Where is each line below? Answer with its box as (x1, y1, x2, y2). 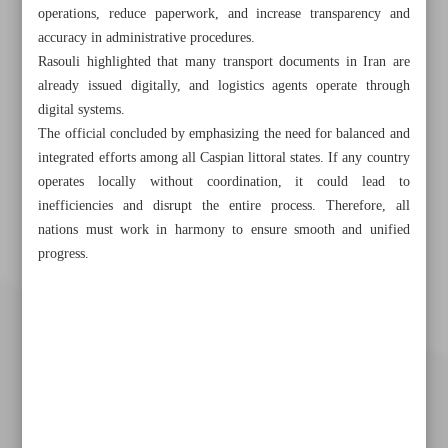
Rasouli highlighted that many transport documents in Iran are (38, 50, 410, 74)
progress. (38, 242, 90, 266)
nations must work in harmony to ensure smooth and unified (38, 218, 410, 242)
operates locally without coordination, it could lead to (38, 170, 410, 194)
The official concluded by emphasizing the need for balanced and (38, 122, 410, 146)
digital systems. (38, 98, 126, 122)
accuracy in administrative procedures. (38, 26, 256, 50)
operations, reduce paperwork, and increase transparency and (38, 2, 410, 26)
